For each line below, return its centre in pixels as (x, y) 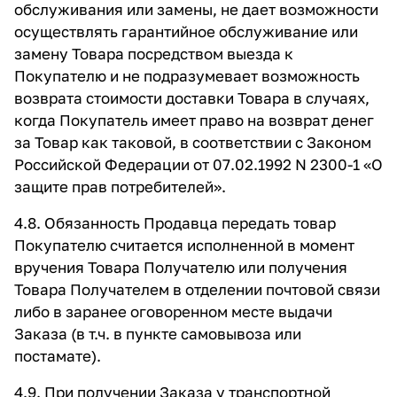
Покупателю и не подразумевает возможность (187, 76)
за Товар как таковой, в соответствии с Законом (193, 142)
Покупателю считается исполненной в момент (184, 245)
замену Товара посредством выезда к (154, 54)
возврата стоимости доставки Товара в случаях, (192, 98)
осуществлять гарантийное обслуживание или (186, 31)
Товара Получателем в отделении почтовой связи (197, 289)
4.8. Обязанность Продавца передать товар (175, 223)
